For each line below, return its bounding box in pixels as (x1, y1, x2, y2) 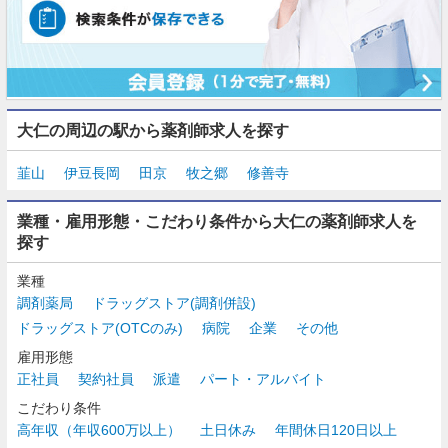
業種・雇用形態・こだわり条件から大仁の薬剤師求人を (17, 212, 417, 230)
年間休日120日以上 (275, 421, 397, 438)
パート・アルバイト (200, 370, 326, 387)
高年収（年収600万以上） (17, 421, 181, 438)
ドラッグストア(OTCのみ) (17, 319, 183, 336)
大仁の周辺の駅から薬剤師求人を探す (17, 121, 289, 139)
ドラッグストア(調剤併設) (92, 294, 256, 311)
